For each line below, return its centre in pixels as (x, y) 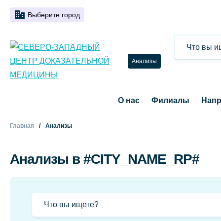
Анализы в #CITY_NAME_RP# (105, 159)
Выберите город (54, 15)
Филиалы (170, 100)
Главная (22, 126)
